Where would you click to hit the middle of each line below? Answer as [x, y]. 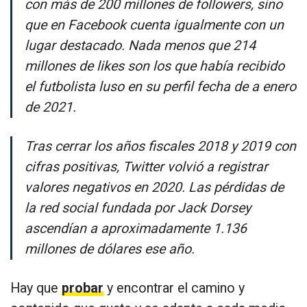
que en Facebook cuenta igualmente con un [154, 25]
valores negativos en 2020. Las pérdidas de [154, 187]
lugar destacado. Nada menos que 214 [140, 45]
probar [83, 288]
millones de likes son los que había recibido [154, 66]
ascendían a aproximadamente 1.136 [135, 228]
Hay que [36, 288]
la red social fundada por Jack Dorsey [137, 208]
